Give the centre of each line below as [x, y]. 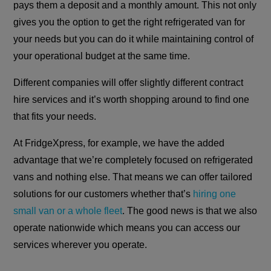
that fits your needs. [55, 117]
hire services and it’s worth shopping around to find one [132, 100]
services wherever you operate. [80, 245]
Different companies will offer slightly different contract [129, 83]
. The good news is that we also [190, 211]
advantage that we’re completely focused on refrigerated [133, 160]
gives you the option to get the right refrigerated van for [129, 22]
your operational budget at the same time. [102, 56]
